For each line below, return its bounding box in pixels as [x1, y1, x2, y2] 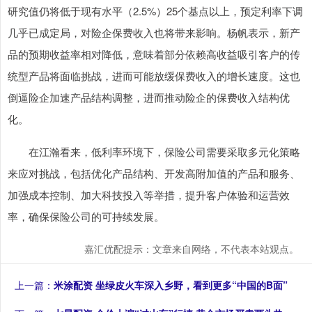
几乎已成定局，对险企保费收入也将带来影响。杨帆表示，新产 [8, 25, 300, 40]
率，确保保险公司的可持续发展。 [8, 209, 164, 224]
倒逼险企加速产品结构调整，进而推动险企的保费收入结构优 [8, 90, 290, 104]
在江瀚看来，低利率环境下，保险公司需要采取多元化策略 [8, 144, 300, 159]
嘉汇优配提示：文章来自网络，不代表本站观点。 [84, 242, 299, 256]
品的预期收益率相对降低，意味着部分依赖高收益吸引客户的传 [8, 47, 300, 61]
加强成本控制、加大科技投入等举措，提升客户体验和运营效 [8, 187, 290, 202]
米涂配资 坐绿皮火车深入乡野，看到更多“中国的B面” [54, 278, 288, 292]
